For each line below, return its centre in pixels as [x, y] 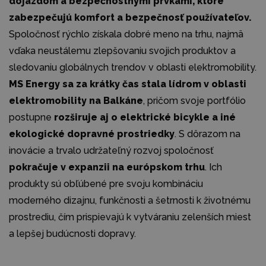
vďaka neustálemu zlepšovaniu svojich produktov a [122, 51]
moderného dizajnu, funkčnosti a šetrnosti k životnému [130, 201]
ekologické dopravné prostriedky [92, 134]
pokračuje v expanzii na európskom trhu [107, 167]
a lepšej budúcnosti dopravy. [72, 234]
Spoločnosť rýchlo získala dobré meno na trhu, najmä [126, 34]
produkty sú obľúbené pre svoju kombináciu [106, 184]
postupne [31, 118]
